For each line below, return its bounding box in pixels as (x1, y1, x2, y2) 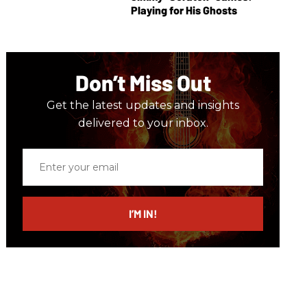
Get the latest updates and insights (47, 99, 240, 112)
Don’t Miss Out (75, 69, 211, 96)
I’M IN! (128, 207, 158, 221)
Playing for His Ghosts (130, 3, 237, 17)
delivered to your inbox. (77, 116, 208, 130)
